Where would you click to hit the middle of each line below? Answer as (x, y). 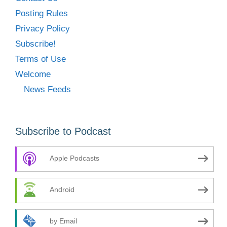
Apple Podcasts (74, 159)
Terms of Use (41, 59)
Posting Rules (42, 13)
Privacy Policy (43, 28)
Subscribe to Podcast (63, 131)
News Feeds (47, 89)
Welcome (33, 74)
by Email (63, 221)
